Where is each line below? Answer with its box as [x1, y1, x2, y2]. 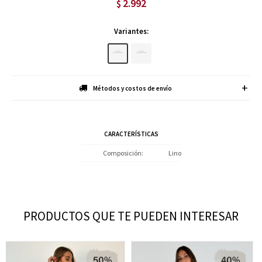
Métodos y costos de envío [92, 84, 172, 92]
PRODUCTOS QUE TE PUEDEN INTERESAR [23, 208, 239, 224]
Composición [103, 149, 142, 157]
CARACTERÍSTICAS [104, 130, 158, 138]
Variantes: [113, 26, 149, 36]
